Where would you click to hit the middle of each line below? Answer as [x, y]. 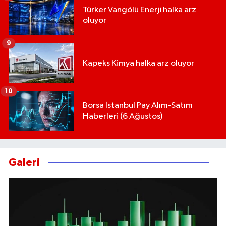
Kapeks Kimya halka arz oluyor [138, 63]
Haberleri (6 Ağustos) [123, 117]
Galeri [24, 163]
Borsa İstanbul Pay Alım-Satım [138, 106]
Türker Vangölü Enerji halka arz [139, 10]
